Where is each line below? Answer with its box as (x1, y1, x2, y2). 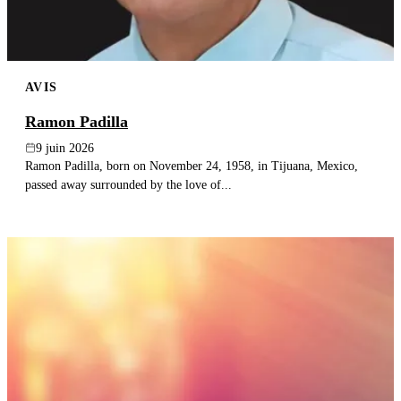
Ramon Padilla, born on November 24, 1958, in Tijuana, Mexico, (25, 158, 358, 173)
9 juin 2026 (36, 141, 94, 155)
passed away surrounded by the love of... (25, 176, 232, 192)
